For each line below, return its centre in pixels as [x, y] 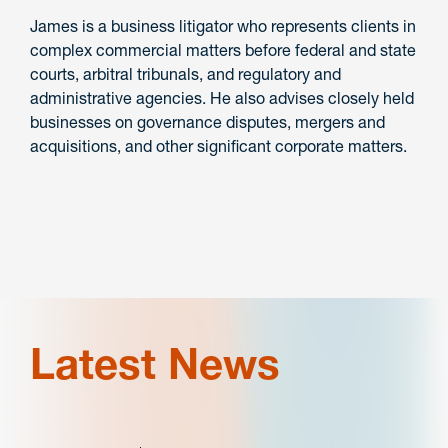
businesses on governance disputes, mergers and [207, 122]
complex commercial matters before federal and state [223, 50]
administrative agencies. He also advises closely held [222, 98]
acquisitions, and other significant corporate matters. [218, 146]
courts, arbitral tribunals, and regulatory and [185, 74]
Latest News [155, 364]
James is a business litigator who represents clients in [223, 26]
